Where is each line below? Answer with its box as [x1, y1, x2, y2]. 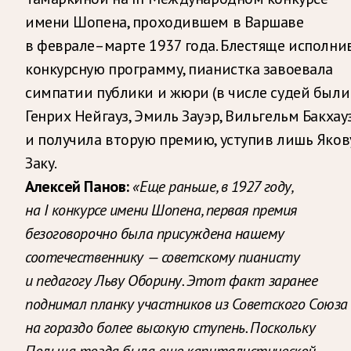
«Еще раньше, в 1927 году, [132, 175, 293, 197]
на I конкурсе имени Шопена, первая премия [25, 199, 297, 220]
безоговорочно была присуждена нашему [25, 223, 284, 244]
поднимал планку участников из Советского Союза [25, 293, 348, 314]
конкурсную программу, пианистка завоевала [25, 58, 333, 79]
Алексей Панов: [25, 175, 129, 197]
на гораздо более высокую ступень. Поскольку [25, 317, 316, 338]
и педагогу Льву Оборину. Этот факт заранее [25, 270, 318, 291]
